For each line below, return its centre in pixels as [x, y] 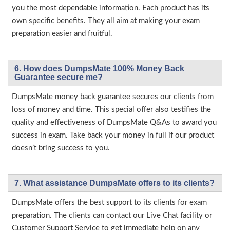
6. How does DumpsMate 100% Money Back [99, 69]
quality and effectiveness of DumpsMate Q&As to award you [114, 122]
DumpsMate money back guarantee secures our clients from [113, 97]
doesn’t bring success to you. [61, 148]
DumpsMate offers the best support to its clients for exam [109, 203]
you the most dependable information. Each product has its [111, 8]
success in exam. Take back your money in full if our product [113, 135]
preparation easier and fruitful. [62, 34]
